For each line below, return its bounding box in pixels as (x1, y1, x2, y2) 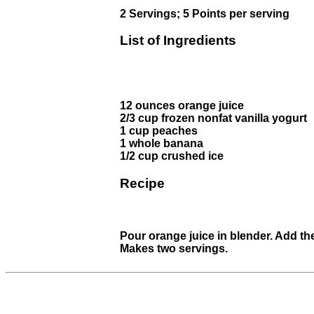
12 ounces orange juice (120, 100, 244, 112)
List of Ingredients (120, 33, 236, 48)
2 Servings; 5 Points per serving (120, 7, 289, 20)
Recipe (120, 175, 165, 191)
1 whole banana (120, 137, 203, 150)
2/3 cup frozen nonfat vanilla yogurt (120, 112, 307, 125)
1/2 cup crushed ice (120, 150, 224, 163)
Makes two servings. (120, 242, 228, 254)
